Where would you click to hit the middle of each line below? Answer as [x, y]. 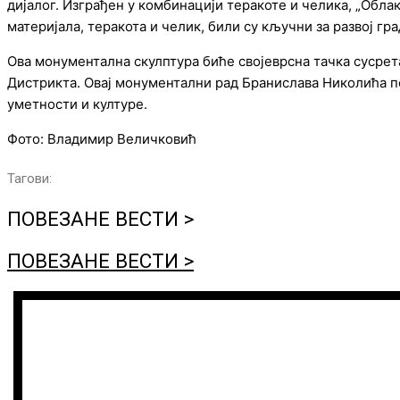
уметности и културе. [77, 104]
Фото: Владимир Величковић [102, 139]
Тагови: [29, 179]
